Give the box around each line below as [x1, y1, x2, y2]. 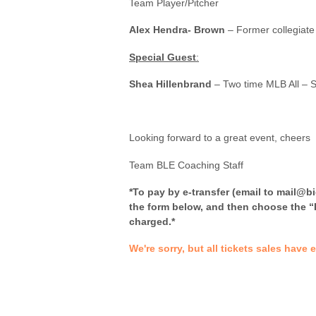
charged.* [129, 215, 175, 227]
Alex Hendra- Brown [129, 24, 225, 36]
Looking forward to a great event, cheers [129, 132, 310, 144]
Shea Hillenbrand [129, 78, 212, 90]
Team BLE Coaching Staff [129, 159, 243, 171]
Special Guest [129, 51, 196, 63]
